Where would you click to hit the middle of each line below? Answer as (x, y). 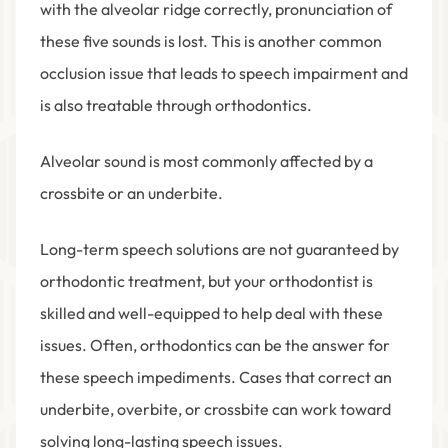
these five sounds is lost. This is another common (211, 41)
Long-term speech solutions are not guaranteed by (219, 249)
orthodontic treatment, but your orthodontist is (206, 281)
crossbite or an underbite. (133, 193)
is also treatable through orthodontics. (177, 105)
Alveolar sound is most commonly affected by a (206, 161)
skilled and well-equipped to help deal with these (211, 313)
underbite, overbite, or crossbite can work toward (215, 409)
